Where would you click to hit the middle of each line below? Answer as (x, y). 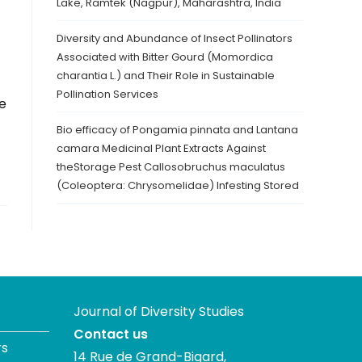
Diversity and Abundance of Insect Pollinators (175, 38)
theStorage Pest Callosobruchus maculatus (171, 167)
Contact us (111, 334)
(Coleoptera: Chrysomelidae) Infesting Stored (178, 185)
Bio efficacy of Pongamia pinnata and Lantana (177, 130)
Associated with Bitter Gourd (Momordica (165, 57)
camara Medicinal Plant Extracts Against (161, 148)
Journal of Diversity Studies (159, 311)
